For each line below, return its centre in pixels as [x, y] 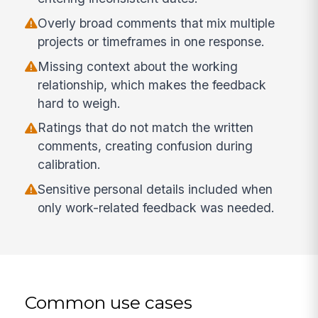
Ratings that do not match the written [146, 128]
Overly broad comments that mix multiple [157, 23]
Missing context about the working [138, 66]
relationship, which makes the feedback [152, 84]
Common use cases [109, 302]
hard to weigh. [79, 103]
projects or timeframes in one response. [152, 41]
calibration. [70, 165]
